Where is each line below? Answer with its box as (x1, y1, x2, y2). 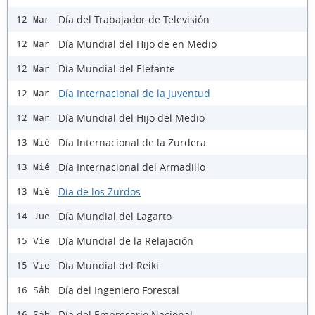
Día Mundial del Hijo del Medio (58, 110, 205, 124)
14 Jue (16, 211, 50, 222)
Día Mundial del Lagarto (58, 209, 172, 223)
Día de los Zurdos (58, 184, 141, 198)
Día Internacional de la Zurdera (58, 135, 206, 149)
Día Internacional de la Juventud (58, 86, 210, 100)
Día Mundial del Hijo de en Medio (58, 37, 217, 51)
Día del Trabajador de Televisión (58, 12, 210, 26)
